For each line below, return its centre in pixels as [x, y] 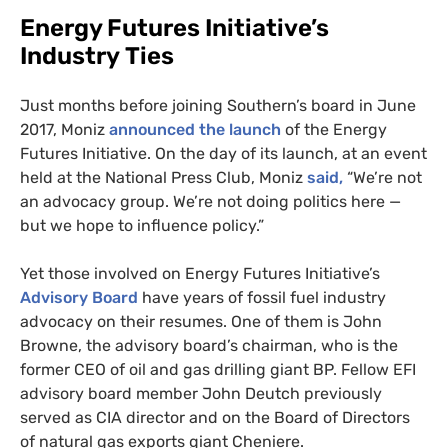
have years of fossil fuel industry [262, 297]
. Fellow [363, 369]
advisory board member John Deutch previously [201, 393]
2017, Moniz [64, 129]
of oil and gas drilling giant [209, 369]
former [47, 369]
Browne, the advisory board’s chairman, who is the [209, 345]
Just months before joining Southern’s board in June [218, 105]
